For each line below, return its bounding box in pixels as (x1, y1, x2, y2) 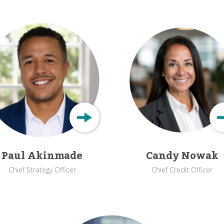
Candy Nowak (145, 146, 218, 166)
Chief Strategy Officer (8, 165, 76, 174)
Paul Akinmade (1, 146, 82, 166)
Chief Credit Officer (151, 165, 212, 174)
